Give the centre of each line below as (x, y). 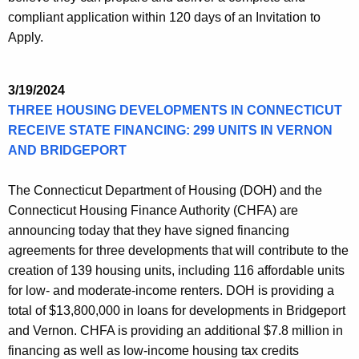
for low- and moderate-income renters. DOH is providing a (171, 291)
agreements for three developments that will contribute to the (178, 251)
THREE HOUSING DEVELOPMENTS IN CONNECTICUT (175, 111)
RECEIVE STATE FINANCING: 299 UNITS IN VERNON (170, 131)
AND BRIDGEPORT (67, 151)
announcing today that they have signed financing (149, 231)
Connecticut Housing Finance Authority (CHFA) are (153, 211)
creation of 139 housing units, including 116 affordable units (176, 271)
